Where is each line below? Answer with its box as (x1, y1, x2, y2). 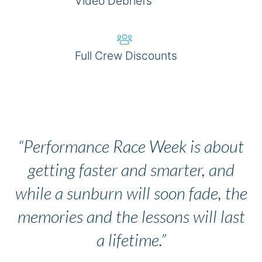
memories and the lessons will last (17, 206, 245, 227)
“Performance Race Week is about (18, 136, 244, 157)
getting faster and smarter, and (27, 159, 235, 181)
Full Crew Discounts (75, 49, 178, 63)
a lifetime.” (96, 229, 166, 251)
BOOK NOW (99, 89, 163, 104)
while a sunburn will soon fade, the (15, 182, 247, 204)
